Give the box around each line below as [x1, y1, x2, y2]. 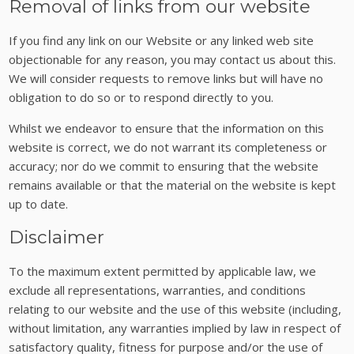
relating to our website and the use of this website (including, [9, 300, 342, 317]
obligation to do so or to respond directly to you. [9, 88, 274, 105]
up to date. [9, 195, 69, 212]
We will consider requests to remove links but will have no [9, 70, 324, 86]
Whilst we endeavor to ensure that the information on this [9, 119, 325, 136]
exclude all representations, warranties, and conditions [9, 281, 307, 298]
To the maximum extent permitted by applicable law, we [9, 262, 317, 279]
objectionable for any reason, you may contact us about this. [9, 51, 337, 67]
